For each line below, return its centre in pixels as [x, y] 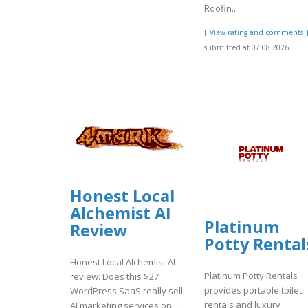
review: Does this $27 [114, 277]
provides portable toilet [253, 290]
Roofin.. [220, 8]
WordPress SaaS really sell [126, 291]
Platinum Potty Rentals [251, 276]
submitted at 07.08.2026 [246, 47]
